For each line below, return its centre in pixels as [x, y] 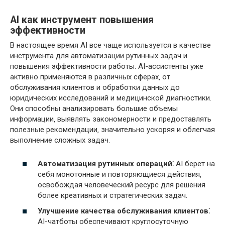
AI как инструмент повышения [82, 20]
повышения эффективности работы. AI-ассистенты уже [107, 67]
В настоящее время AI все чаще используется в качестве [110, 45]
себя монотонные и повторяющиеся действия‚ [120, 174]
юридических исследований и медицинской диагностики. [111, 98]
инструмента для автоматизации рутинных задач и [99, 56]
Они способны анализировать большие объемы [94, 109]
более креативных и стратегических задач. [113, 195]
